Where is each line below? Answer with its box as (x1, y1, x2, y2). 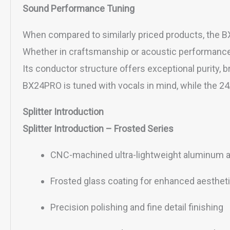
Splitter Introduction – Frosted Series (23, 123, 174, 135)
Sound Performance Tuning (23, 3, 135, 14)
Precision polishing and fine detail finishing (50, 202, 224, 213)
